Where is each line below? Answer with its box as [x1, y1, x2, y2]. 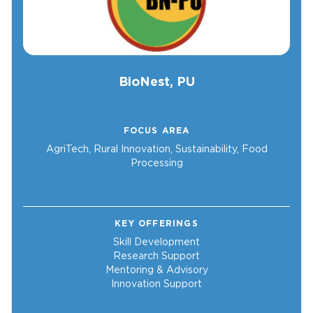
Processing [130, 157, 183, 169]
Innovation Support [111, 278, 202, 290]
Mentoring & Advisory [105, 264, 208, 276]
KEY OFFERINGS [115, 218, 198, 229]
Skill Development [113, 236, 200, 248]
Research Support [113, 250, 200, 262]
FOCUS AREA [123, 125, 190, 136]
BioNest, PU [118, 74, 195, 89]
